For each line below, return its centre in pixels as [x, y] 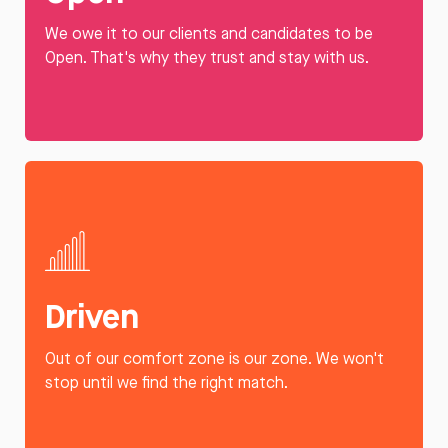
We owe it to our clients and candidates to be [209, 33]
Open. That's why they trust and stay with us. [207, 57]
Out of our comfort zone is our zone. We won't [214, 358]
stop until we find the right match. [166, 382]
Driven [92, 315]
